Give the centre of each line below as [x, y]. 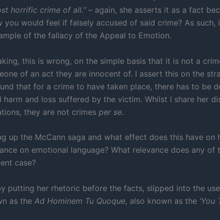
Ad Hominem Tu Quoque [80, 201]
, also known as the [162, 201]
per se [110, 112]
